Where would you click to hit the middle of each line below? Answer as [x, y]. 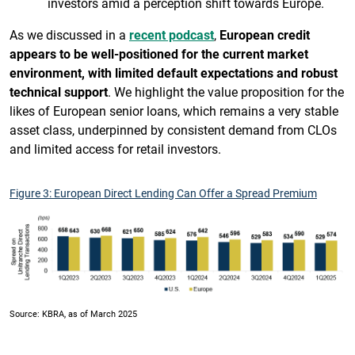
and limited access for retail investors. [115, 148]
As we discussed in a [69, 34]
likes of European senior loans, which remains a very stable [174, 110]
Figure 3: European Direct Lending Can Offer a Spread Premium [163, 193]
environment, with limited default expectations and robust [174, 72]
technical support [59, 91]
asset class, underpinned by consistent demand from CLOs [173, 129]
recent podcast [172, 34]
